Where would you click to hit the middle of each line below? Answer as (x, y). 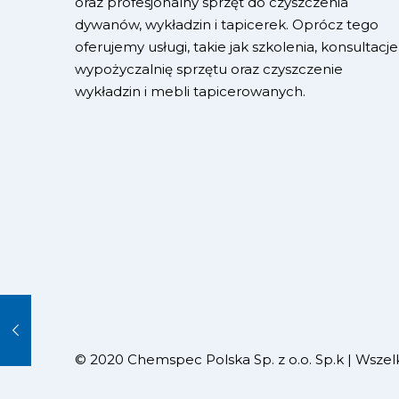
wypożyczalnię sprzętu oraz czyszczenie (209, 69)
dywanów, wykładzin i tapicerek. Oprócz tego (227, 24)
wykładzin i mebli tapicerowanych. (190, 91)
